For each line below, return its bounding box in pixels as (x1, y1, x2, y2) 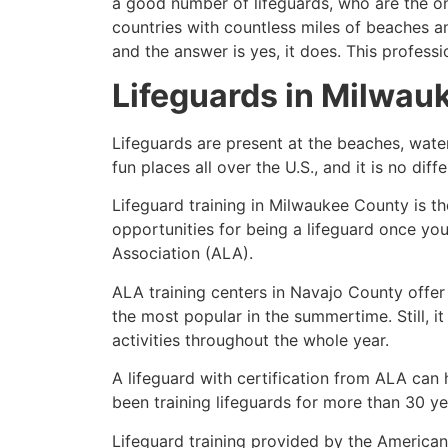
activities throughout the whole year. (112, 329, 389, 350)
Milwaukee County (269, 195, 409, 216)
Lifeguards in (112, 76, 321, 115)
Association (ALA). (112, 243, 253, 264)
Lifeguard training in (112, 195, 269, 216)
